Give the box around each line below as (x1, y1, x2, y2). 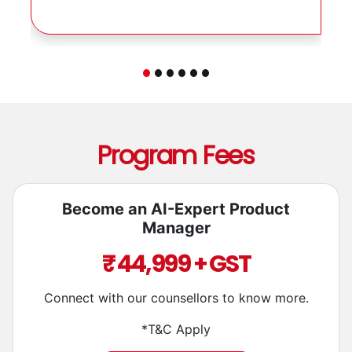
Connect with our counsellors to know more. (43, 320, 309, 336)
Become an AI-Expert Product (62, 229, 290, 249)
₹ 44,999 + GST (101, 277, 251, 311)
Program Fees (97, 167, 255, 203)
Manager (141, 248, 211, 268)
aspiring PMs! (50, 4, 130, 20)
